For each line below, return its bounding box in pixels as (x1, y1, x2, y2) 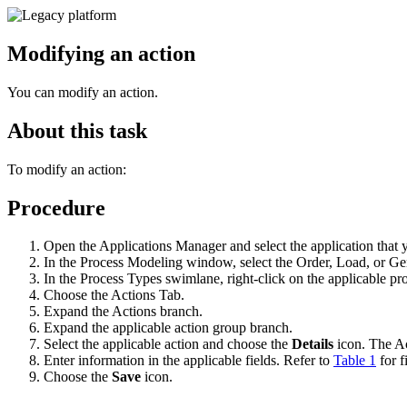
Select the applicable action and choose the (44, 336, 292, 352)
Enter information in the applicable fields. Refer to (44, 352, 333, 369)
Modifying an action (7, 41, 195, 65)
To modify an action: (7, 161, 126, 177)
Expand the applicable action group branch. (44, 320, 293, 336)
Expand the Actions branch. (44, 303, 203, 320)
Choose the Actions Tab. (44, 287, 184, 303)
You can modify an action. (7, 84, 158, 100)
